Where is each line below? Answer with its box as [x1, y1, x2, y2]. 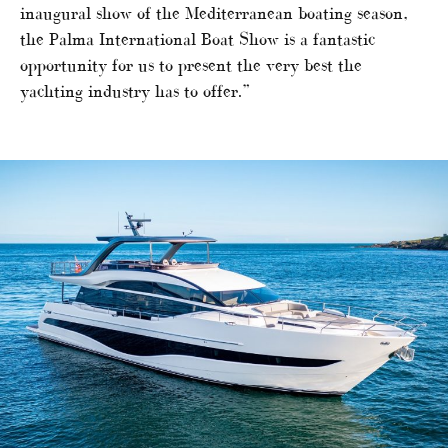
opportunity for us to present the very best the [20, 54, 362, 75]
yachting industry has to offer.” [20, 80, 250, 101]
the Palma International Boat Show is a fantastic [20, 28, 375, 49]
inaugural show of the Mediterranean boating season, [20, 2, 408, 23]
